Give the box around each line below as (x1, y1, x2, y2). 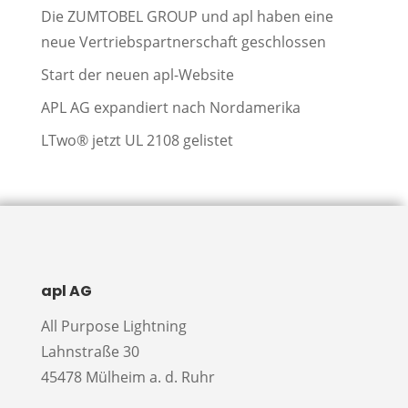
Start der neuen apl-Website (40, 65, 234, 85)
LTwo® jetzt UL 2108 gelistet (40, 130, 233, 150)
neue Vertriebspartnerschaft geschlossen (40, 32, 326, 52)
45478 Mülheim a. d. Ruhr (40, 367, 215, 387)
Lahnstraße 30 (40, 342, 139, 362)
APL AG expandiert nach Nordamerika (40, 97, 301, 117)
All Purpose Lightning (40, 316, 187, 336)
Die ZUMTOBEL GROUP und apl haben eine (40, 6, 333, 26)
